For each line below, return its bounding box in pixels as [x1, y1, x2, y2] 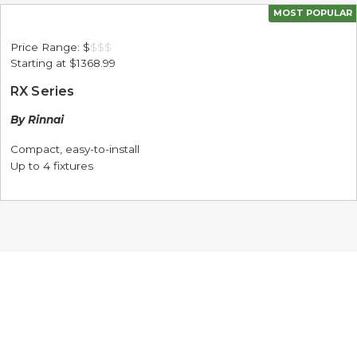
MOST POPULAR [273, 7, 352, 18]
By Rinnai [10, 113, 64, 126]
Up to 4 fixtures [10, 159, 93, 172]
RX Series [10, 84, 75, 99]
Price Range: [10, 41, 83, 53]
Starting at [10, 57, 66, 69]
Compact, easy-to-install [10, 143, 139, 155]
